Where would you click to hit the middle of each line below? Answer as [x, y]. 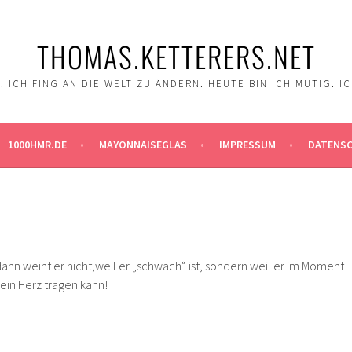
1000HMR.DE [37, 145]
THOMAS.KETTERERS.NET [176, 56]
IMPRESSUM [247, 145]
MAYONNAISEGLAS [143, 145]
